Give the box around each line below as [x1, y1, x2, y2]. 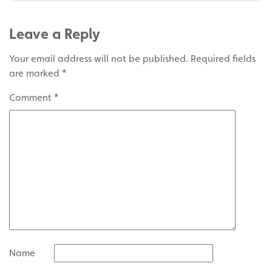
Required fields [191, 52, 256, 64]
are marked [9, 67, 62, 79]
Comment [9, 91, 54, 103]
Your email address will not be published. [9, 52, 188, 64]
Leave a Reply [9, 24, 100, 42]
